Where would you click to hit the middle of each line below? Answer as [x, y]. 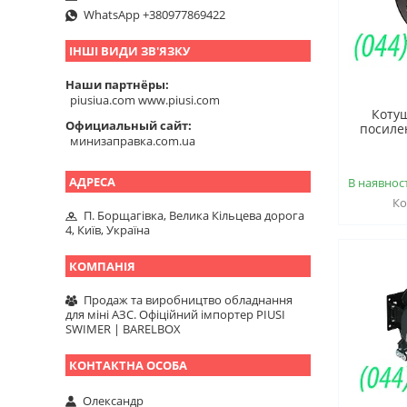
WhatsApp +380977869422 [154, 15]
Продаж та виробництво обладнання [188, 300]
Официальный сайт [127, 125]
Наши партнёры [115, 84]
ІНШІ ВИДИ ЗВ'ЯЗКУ [129, 51]
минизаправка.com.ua [133, 141]
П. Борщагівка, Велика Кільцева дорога [194, 216]
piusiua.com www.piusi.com [145, 100]
